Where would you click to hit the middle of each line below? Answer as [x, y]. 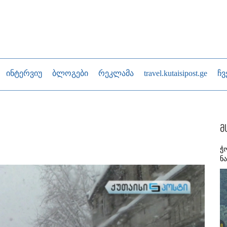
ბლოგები [70, 73]
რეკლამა [116, 73]
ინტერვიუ [24, 73]
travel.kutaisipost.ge [176, 73]
